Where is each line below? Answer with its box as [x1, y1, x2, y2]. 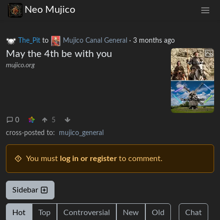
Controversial [63, 208, 110, 217]
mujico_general [59, 129, 104, 137]
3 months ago [133, 37, 175, 44]
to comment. [117, 154, 163, 163]
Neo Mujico [25, 5, 75, 15]
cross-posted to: [6, 129, 55, 137]
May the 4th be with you [6, 49, 112, 59]
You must [26, 154, 60, 163]
